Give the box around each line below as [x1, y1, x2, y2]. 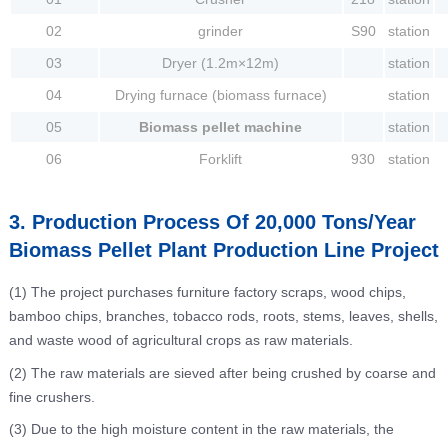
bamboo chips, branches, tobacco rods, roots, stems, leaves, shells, [8, 308, 438, 324]
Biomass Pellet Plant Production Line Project [8, 239, 439, 261]
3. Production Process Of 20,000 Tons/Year [8, 211, 416, 233]
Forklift [199, 151, 243, 167]
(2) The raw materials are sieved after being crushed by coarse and [8, 364, 436, 381]
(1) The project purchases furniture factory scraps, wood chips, [8, 284, 406, 300]
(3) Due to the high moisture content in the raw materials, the [8, 421, 394, 438]
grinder [198, 23, 244, 39]
